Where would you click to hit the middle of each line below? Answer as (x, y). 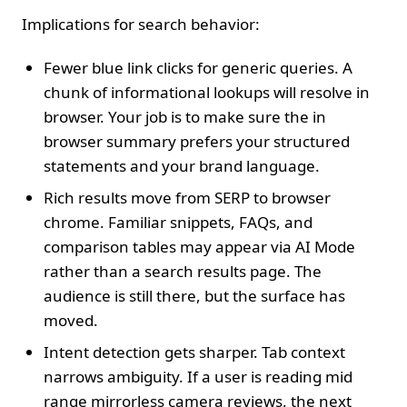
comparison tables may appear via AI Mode (199, 246)
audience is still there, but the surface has (194, 295)
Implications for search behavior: (141, 24)
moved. (71, 320)
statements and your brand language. (182, 165)
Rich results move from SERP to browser (187, 197)
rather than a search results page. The (183, 271)
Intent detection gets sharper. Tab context (194, 352)
